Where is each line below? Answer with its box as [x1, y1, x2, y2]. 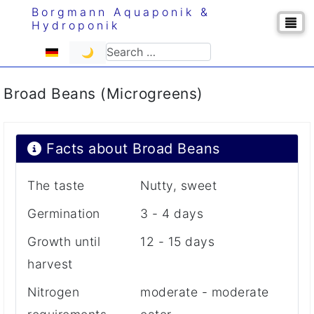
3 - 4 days [140, 205, 204, 221]
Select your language [34, 43, 163, 58]
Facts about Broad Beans [41, 139, 220, 157]
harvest [27, 256, 73, 271]
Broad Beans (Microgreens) [4, 84, 203, 102]
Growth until [27, 233, 100, 249]
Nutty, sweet [140, 177, 217, 193]
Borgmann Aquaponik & [32, 5, 211, 19]
